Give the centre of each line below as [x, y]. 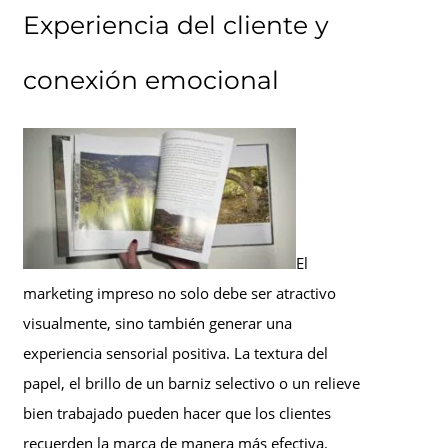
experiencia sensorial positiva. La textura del [175, 353]
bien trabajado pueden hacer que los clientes [177, 413]
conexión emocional [151, 79]
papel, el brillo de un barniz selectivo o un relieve [191, 383]
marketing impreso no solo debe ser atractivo [179, 293]
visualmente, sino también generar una [157, 323]
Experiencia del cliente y [176, 24]
